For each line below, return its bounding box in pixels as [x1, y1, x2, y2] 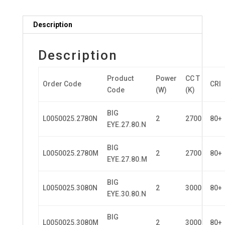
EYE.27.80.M [107, 155, 147, 163]
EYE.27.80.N [107, 120, 146, 129]
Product [107, 74, 134, 82]
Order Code [43, 79, 81, 88]
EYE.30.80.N [107, 189, 146, 198]
